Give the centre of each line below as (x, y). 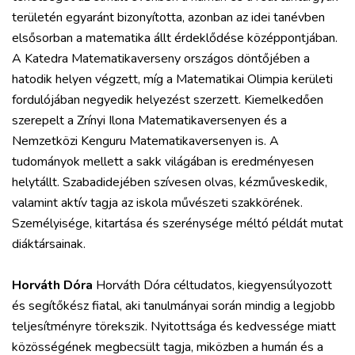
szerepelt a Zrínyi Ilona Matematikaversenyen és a (149, 120)
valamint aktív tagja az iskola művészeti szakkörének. (157, 202)
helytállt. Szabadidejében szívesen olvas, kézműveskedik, (170, 182)
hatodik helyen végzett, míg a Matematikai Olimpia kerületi (172, 79)
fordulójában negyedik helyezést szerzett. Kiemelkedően (168, 99)
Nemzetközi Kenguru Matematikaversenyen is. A (145, 141)
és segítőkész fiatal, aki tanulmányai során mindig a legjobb (174, 305)
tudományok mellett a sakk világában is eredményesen (163, 161)
